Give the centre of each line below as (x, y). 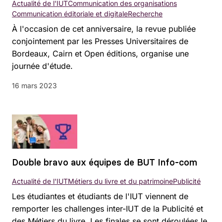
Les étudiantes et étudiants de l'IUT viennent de (100, 196)
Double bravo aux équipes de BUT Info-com (105, 162)
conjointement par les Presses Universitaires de (100, 41)
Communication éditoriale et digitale (70, 13)
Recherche (145, 13)
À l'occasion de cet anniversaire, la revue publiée (104, 28)
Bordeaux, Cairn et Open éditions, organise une (100, 53)
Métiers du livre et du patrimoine (120, 181)
